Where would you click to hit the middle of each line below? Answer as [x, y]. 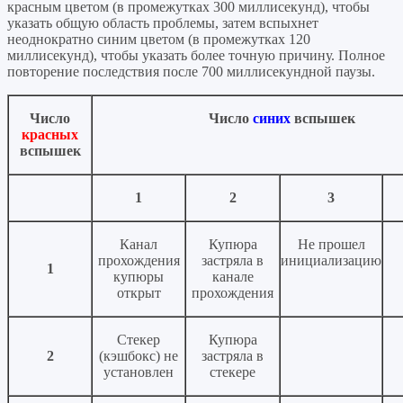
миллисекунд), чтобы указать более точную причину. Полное [196, 56]
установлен [139, 372]
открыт [139, 293]
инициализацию [331, 261]
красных [50, 135]
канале [233, 277]
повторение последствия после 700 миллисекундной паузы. [191, 72]
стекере [233, 372]
